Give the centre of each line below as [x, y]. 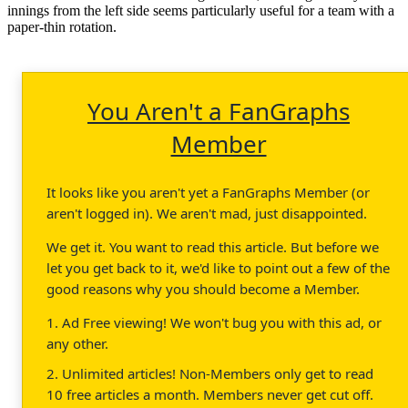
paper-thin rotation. [62, 26]
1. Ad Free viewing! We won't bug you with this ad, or [214, 322]
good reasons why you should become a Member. [203, 288]
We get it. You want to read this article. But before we [213, 246]
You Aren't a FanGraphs [219, 111]
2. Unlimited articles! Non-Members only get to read [210, 373]
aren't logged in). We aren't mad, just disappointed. [207, 213]
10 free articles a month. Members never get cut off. [210, 394]
